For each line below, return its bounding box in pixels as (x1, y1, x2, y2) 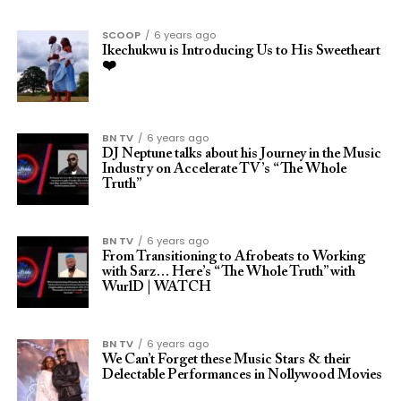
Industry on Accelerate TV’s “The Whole (101, 162, 346, 176)
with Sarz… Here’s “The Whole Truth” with (101, 265, 355, 279)
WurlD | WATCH (101, 280, 211, 294)
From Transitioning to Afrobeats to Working (101, 250, 365, 264)
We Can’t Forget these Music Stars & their (101, 353, 351, 367)
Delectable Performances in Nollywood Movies (101, 368, 382, 382)
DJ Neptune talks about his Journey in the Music (101, 147, 381, 161)
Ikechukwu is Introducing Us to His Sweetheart (101, 44, 380, 58)
